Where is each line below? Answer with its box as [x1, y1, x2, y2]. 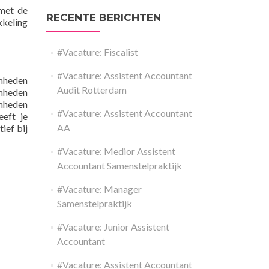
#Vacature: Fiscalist [56, 46, 138, 58]
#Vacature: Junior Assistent [56, 221, 169, 232]
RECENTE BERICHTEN [46, 11, 161, 23]
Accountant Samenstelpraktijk [56, 160, 182, 171]
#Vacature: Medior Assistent [56, 145, 175, 157]
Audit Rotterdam [56, 84, 127, 95]
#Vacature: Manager [56, 183, 142, 195]
